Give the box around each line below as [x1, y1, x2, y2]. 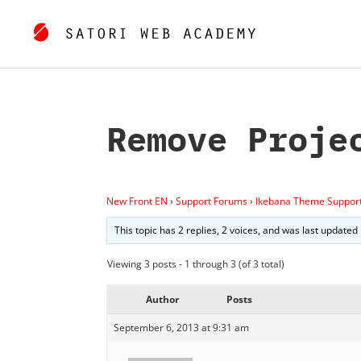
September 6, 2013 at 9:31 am [114, 320, 249, 334]
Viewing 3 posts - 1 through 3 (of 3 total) [107, 256, 284, 271]
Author [145, 292, 179, 306]
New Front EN [106, 193, 168, 208]
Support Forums [176, 193, 247, 208]
